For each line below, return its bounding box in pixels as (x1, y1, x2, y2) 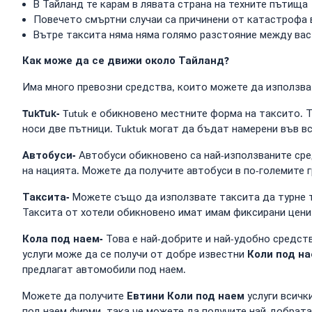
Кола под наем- (22, 231, 103, 247)
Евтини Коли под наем (127, 288, 244, 304)
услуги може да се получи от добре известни (22, 248, 247, 260)
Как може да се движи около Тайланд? (22, 53, 229, 68)
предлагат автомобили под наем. (22, 263, 186, 276)
